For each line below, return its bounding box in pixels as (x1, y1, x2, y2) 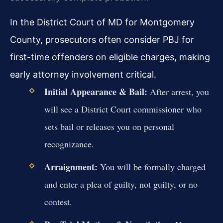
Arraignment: (44, 160, 98, 173)
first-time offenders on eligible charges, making (10, 51, 210, 62)
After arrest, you (147, 85, 209, 98)
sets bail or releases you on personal (44, 120, 174, 132)
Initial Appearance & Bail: (44, 85, 147, 98)
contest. (44, 195, 72, 208)
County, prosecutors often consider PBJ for (10, 34, 194, 45)
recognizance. (44, 137, 94, 150)
